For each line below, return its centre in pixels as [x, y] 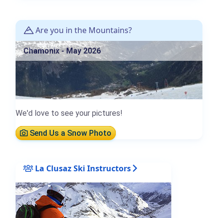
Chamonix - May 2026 [62, 51]
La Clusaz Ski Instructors [82, 168]
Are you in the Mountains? [83, 30]
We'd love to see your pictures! [69, 113]
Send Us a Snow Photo [70, 133]
